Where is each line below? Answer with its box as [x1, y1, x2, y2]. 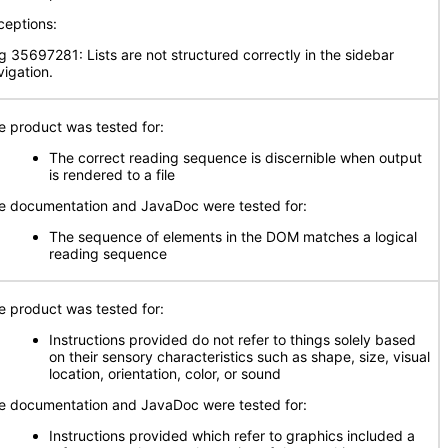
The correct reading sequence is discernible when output [49, 149, 422, 166]
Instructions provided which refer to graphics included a [49, 427, 415, 444]
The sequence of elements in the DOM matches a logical [49, 228, 417, 245]
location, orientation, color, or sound [49, 365, 281, 382]
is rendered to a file [49, 166, 175, 183]
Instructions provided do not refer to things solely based [49, 331, 416, 348]
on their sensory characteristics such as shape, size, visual [49, 348, 430, 365]
